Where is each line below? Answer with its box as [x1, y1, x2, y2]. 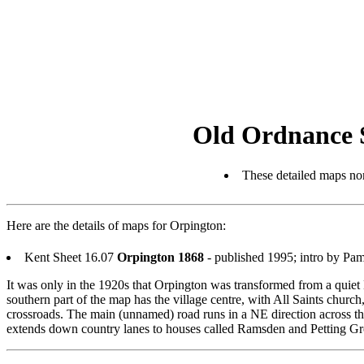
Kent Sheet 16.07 [24, 249, 117, 264]
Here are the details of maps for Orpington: [6, 218, 226, 232]
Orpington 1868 [117, 249, 204, 264]
